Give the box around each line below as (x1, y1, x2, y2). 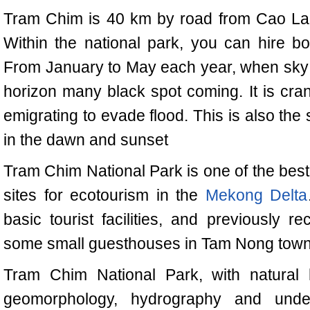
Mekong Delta (205, 186, 308, 204)
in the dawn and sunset (3, 131, 168, 149)
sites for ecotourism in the (3, 186, 206, 204)
